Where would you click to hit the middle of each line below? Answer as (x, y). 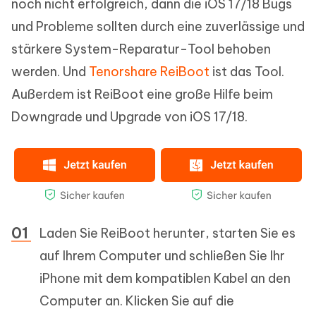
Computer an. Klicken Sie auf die (137, 300)
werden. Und (50, 71)
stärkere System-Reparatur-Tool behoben (141, 49)
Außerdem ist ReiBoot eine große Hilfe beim (142, 94)
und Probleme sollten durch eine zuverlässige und (158, 26)
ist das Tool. (247, 71)
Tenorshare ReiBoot (149, 71)
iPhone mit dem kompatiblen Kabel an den (165, 278)
